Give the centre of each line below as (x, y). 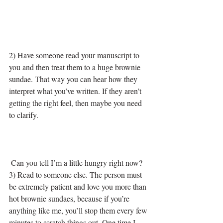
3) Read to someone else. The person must (76, 174)
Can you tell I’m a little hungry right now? (77, 162)
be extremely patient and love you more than (79, 186)
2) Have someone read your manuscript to (75, 55)
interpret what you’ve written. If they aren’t (76, 91)
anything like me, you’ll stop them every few (79, 210)
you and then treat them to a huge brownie (76, 67)
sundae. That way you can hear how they (74, 79)
